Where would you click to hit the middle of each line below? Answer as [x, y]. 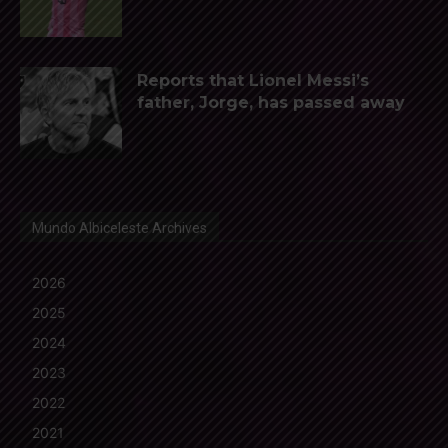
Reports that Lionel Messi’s [253, 81]
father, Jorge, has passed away [271, 103]
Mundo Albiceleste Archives [119, 228]
